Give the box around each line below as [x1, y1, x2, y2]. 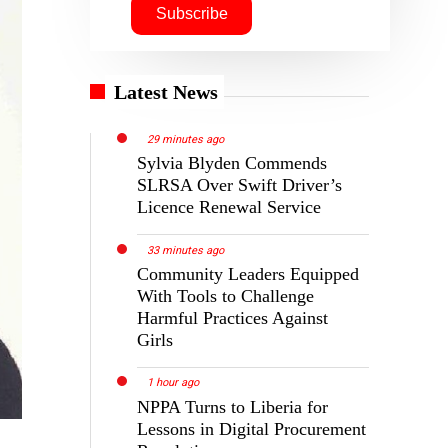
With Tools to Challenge [137, 285, 315, 306]
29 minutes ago [147, 132, 225, 146]
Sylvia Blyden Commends [137, 152, 328, 173]
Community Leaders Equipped [137, 263, 360, 284]
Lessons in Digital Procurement [137, 418, 367, 439]
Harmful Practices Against [137, 307, 329, 328]
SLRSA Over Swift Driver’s [137, 174, 343, 195]
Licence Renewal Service [137, 196, 322, 217]
